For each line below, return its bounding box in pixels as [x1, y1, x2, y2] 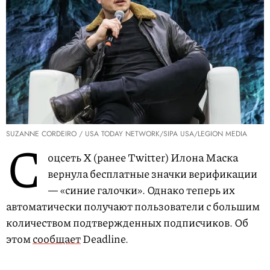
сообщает [33, 231, 81, 247]
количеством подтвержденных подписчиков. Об [6, 215, 248, 231]
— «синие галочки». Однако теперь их [48, 182, 235, 198]
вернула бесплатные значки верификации [48, 166, 257, 182]
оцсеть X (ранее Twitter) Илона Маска [48, 149, 238, 166]
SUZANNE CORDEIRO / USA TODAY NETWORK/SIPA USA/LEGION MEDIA [6, 128, 247, 140]
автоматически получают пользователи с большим [6, 198, 260, 215]
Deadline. [81, 231, 128, 247]
